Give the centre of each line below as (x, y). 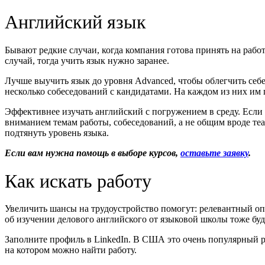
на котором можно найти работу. (71, 250)
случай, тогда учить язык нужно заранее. (88, 60)
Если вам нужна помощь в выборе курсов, (93, 153)
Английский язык (75, 22)
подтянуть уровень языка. (57, 132)
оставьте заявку (214, 153)
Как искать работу (78, 181)
